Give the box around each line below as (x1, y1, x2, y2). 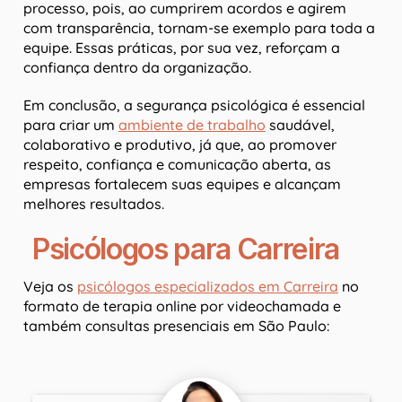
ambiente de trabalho (118, 116, 266, 135)
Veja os (23, 277, 77, 296)
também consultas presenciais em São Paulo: (23, 317, 329, 336)
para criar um (23, 116, 118, 135)
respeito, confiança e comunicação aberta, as (23, 155, 331, 174)
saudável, (266, 116, 335, 135)
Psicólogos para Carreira (32, 232, 340, 267)
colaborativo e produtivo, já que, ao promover (23, 135, 336, 154)
